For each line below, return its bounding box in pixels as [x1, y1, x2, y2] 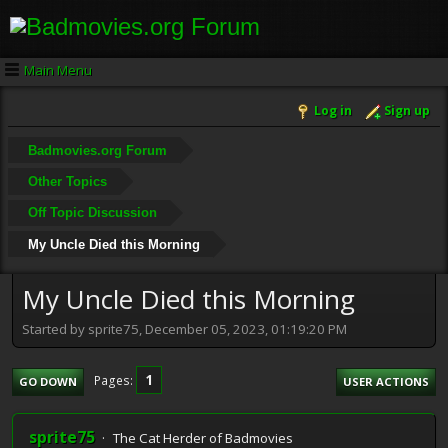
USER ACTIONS [343, 373, 429, 389]
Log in [314, 102, 352, 120]
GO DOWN [19, 373, 77, 389]
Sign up [384, 102, 430, 120]
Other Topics [27, 173, 107, 189]
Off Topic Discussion [27, 205, 157, 221]
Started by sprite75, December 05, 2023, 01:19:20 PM [22, 319, 347, 338]
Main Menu [24, 60, 92, 79]
